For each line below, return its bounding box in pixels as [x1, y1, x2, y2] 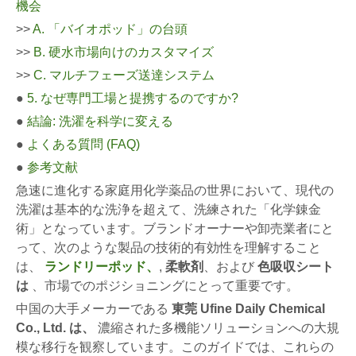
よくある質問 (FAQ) [27, 137, 140, 151]
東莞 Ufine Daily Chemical [172, 302, 325, 315]
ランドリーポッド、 [44, 260, 159, 273]
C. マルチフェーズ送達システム [33, 68, 215, 82]
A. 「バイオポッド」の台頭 [33, 22, 188, 36]
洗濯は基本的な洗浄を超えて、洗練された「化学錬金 [16, 203, 321, 216]
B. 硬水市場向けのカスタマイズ [33, 45, 214, 59]
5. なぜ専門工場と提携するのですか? [27, 91, 238, 105]
